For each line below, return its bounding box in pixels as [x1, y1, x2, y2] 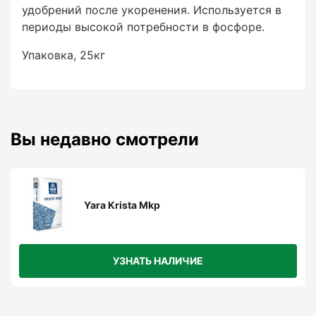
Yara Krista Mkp [84, 198, 160, 211]
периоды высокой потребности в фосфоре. [22, 20, 265, 34]
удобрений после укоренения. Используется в [22, 3, 281, 17]
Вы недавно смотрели [11, 129, 199, 150]
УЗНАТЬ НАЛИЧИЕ [113, 255, 203, 267]
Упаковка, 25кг [22, 48, 105, 62]
